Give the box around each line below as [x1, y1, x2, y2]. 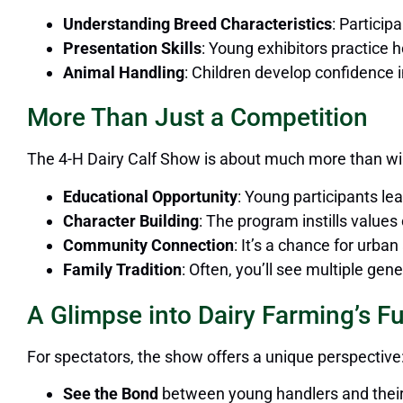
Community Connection [63, 235, 234, 255]
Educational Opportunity [63, 186, 237, 206]
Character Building [63, 210, 199, 230]
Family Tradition [63, 259, 182, 279]
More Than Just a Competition [27, 103, 368, 133]
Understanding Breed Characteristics [63, 13, 332, 33]
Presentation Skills [63, 38, 201, 58]
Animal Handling [63, 62, 184, 82]
